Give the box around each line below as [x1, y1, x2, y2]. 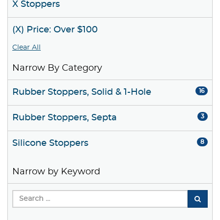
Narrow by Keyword [12, 167, 100, 177]
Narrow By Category [12, 64, 102, 73]
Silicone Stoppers [12, 139, 88, 148]
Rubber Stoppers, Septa [12, 113, 117, 123]
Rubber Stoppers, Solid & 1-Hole [12, 88, 151, 97]
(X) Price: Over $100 [12, 26, 98, 35]
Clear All [12, 44, 41, 52]
